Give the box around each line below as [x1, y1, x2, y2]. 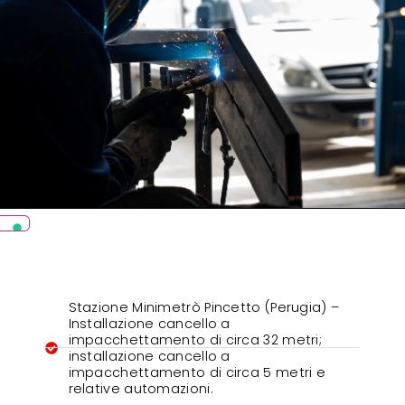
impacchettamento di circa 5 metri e [68, 363, 325, 381]
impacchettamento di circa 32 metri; [68, 330, 322, 349]
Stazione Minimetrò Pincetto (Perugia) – [68, 297, 340, 316]
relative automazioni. [68, 379, 213, 398]
